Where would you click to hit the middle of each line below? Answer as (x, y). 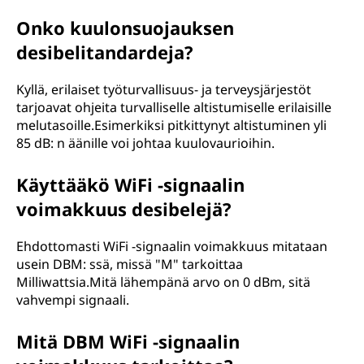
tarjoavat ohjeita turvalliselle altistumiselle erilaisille (174, 107)
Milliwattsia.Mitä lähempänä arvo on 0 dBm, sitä (163, 282)
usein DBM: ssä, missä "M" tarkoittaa (130, 264)
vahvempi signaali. (73, 300)
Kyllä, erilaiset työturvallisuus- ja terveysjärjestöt (164, 89)
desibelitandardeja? (105, 52)
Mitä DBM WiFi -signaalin (128, 341)
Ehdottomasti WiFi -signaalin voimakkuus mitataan (172, 246)
